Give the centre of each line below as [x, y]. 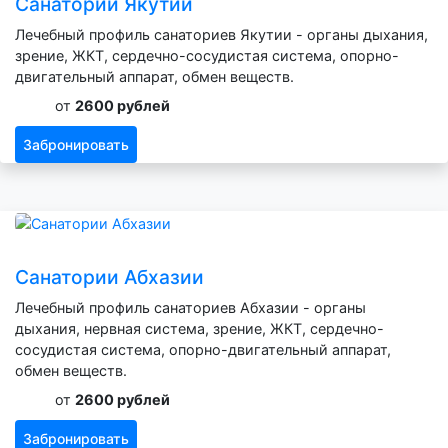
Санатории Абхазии [109, 276]
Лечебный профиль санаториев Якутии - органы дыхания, [221, 35]
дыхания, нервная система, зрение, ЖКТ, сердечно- [199, 328]
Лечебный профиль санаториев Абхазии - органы [190, 307]
